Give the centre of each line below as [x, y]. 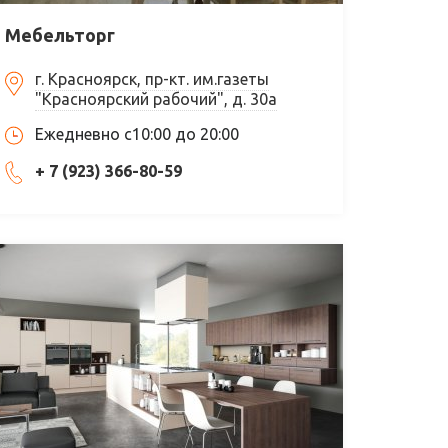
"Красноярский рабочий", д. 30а [156, 98]
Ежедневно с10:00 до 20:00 [137, 133]
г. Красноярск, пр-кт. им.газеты [152, 78]
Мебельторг [60, 34]
